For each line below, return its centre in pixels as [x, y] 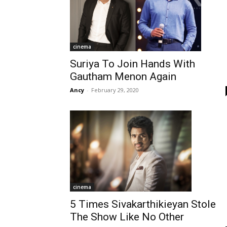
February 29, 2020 [115, 90]
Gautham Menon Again [123, 77]
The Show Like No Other [127, 217]
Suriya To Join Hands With [133, 64]
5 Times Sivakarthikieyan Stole [143, 204]
